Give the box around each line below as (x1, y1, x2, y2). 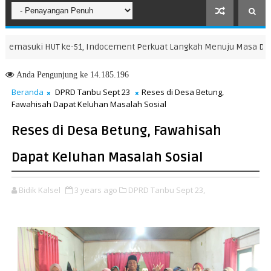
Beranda (11, 87, 44, 97)
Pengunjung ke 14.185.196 (34, 70, 129, 79)
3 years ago (74, 184, 117, 195)
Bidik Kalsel (18, 184, 60, 195)
